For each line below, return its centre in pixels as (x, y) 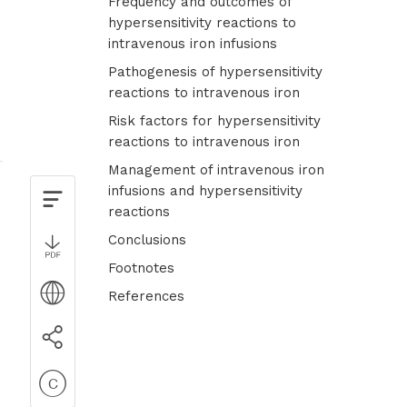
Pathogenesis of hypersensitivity (216, 72)
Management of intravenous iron (217, 170)
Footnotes (142, 268)
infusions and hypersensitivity (206, 191)
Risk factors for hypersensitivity (215, 121)
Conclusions (148, 240)
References (147, 297)
